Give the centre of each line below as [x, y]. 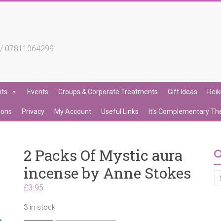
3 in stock [40, 207]
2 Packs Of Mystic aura [103, 155]
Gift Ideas [183, 92]
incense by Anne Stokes [108, 173]
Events [38, 92]
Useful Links [120, 111]
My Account [73, 111]
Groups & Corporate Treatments [108, 92]
